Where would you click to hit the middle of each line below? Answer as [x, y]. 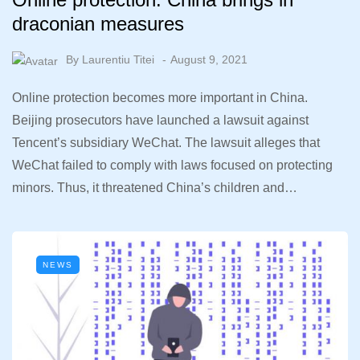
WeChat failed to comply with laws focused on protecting [172, 166]
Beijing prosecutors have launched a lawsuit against [160, 121]
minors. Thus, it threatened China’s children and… [155, 188]
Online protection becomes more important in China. [160, 98]
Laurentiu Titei [118, 60]
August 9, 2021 [209, 60]
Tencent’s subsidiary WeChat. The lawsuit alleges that [166, 143]
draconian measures [98, 24]
